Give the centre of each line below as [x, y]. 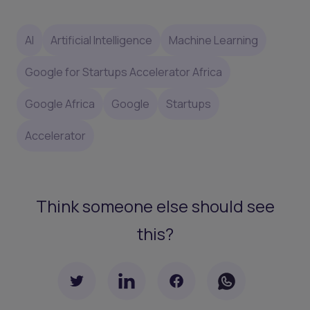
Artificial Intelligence [101, 40]
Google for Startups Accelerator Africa [124, 72]
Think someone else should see [155, 206]
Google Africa [60, 103]
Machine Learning [213, 40]
